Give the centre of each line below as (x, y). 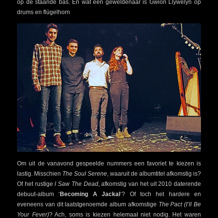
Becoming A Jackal (90, 194)
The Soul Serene (85, 174)
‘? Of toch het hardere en (161, 194)
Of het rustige (35, 184)
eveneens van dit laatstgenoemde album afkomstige (88, 205)
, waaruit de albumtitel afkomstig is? (154, 174)
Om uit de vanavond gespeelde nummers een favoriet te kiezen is (109, 164)
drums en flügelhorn (44, 12)
